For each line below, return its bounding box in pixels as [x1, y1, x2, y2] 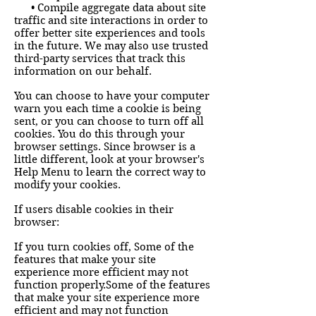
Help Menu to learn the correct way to [14, 166, 206, 178]
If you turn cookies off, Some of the [14, 241, 194, 253]
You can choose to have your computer [14, 90, 209, 102]
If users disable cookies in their [14, 203, 174, 216]
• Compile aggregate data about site [14, 1, 206, 14]
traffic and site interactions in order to [14, 14, 208, 27]
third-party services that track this [14, 52, 186, 65]
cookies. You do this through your [14, 128, 185, 140]
